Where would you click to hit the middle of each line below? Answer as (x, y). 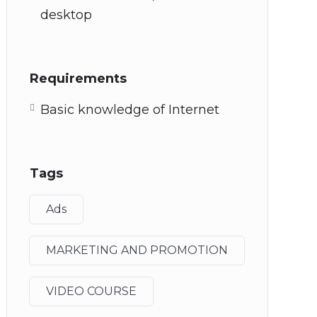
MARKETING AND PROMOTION (137, 250)
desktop (66, 15)
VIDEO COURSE (91, 291)
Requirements (78, 79)
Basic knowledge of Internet (130, 110)
